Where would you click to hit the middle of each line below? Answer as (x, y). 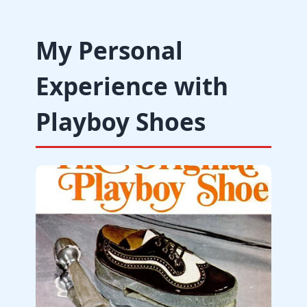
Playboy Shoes (121, 121)
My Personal (109, 50)
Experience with (132, 86)
